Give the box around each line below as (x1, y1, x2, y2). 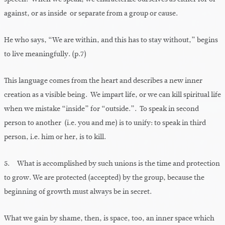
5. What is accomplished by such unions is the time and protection (4, 158, 220, 169)
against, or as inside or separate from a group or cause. (4, 8, 178, 19)
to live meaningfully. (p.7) (4, 49, 86, 60)
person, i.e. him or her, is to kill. (4, 132, 106, 143)
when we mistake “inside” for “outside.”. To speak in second (4, 103, 199, 115)
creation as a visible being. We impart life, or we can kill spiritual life (4, 89, 221, 100)
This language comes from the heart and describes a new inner (4, 75, 202, 86)
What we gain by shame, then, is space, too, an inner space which (4, 213, 214, 224)
